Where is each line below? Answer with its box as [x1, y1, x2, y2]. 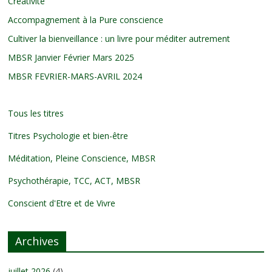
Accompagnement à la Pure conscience [8, 13, 164, 25]
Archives [15, 233, 59, 248]
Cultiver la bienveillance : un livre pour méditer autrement [8, 32, 231, 44]
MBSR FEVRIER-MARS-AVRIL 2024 [8, 70, 143, 82]
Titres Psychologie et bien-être [8, 129, 129, 141]
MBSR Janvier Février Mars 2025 [8, 51, 135, 63]
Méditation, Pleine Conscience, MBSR [8, 152, 156, 164]
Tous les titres [8, 107, 64, 119]
